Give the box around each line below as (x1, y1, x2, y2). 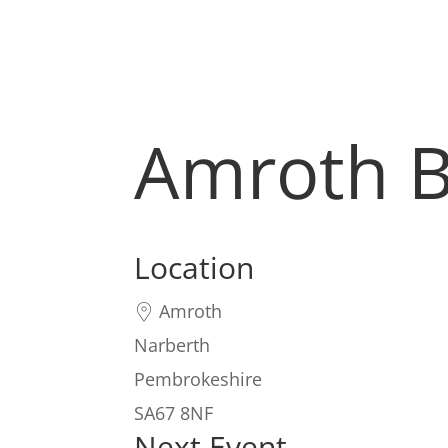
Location (134, 247, 255, 288)
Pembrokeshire (134, 367, 263, 391)
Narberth (134, 333, 211, 357)
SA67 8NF (134, 401, 214, 425)
